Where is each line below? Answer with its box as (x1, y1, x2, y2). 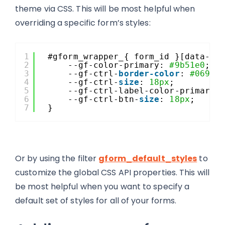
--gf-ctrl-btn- (68, 94, 139, 104)
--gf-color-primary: (68, 60, 170, 70)
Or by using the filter (15, 153, 99, 164)
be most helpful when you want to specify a (15, 181, 190, 192)
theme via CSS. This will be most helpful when (15, 3, 195, 15)
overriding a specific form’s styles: (15, 17, 151, 29)
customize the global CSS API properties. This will (15, 167, 210, 178)
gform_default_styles (98, 153, 197, 164)
